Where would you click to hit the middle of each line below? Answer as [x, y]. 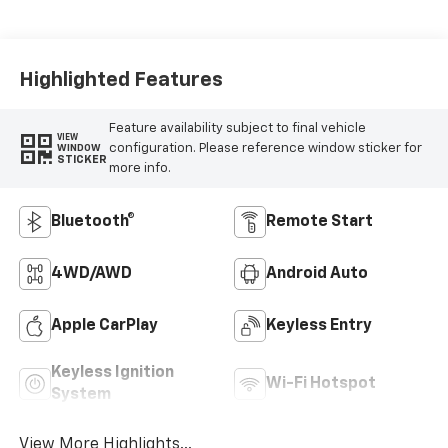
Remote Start [319, 222]
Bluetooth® [92, 222]
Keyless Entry [319, 326]
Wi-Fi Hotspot [321, 384]
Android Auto [317, 274]
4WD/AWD [91, 274]
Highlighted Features [120, 79]
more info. [139, 168]
